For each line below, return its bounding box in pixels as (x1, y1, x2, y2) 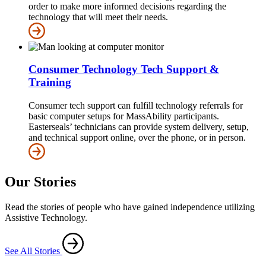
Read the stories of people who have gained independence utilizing (5, 201, 255, 212)
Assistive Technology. (5, 212, 87, 223)
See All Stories (5, 245, 60, 256)
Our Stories (5, 173, 76, 189)
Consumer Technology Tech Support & (28, 63, 219, 76)
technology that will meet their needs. (28, 11, 168, 22)
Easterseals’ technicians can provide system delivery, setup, (28, 122, 249, 132)
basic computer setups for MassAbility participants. (28, 111, 219, 122)
